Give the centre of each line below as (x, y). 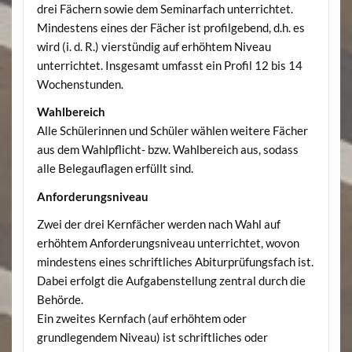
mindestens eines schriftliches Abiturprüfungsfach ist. (175, 261)
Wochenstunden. (80, 84)
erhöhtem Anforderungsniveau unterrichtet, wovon (168, 242)
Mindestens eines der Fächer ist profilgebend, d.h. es (170, 27)
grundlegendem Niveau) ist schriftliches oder (152, 337)
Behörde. (60, 299)
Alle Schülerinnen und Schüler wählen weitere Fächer (172, 131)
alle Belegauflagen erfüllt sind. (115, 169)
